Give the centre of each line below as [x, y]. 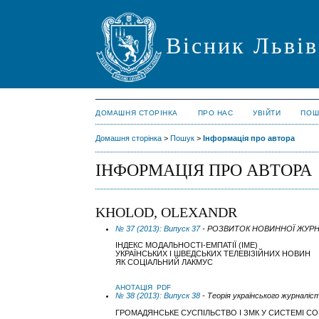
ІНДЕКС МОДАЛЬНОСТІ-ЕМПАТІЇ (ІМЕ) [187, 245]
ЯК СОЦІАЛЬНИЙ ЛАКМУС [164, 262]
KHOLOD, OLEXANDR [167, 213]
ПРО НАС [215, 113]
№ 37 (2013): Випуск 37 [158, 229]
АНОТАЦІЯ [134, 288]
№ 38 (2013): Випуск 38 [158, 296]
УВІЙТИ [267, 113]
